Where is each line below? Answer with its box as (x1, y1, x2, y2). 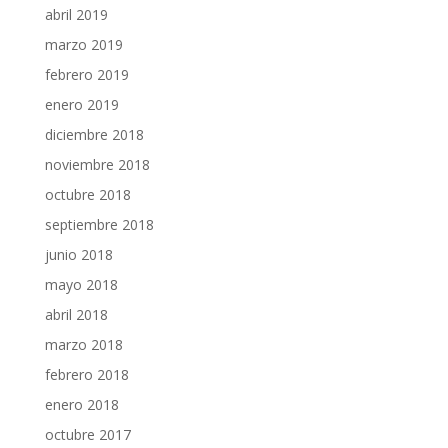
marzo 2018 (44, 335, 123, 354)
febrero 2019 (44, 65, 129, 84)
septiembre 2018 (44, 215, 154, 234)
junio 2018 (44, 245, 113, 264)
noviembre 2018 (44, 155, 150, 174)
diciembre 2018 (44, 125, 144, 144)
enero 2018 (44, 395, 119, 414)
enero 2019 (44, 95, 119, 114)
